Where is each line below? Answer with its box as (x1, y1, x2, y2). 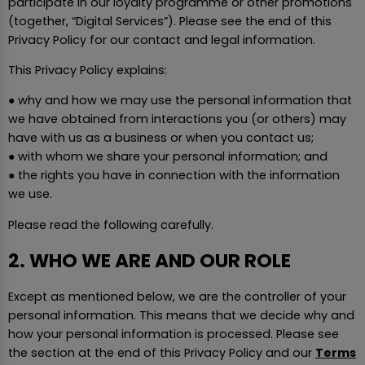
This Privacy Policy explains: (8, 61, 167, 78)
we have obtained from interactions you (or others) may (8, 111, 346, 128)
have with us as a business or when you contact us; (8, 130, 314, 147)
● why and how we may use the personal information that (8, 92, 352, 109)
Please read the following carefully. (8, 216, 213, 233)
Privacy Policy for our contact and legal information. (8, 31, 315, 48)
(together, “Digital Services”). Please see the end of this (8, 12, 332, 29)
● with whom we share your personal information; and (8, 148, 328, 165)
